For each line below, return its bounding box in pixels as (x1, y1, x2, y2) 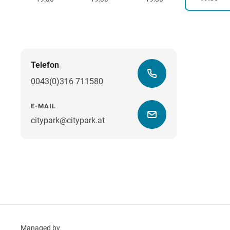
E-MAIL (31, 102, 56, 110)
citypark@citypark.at (31, 116, 105, 126)
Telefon (31, 60, 59, 70)
